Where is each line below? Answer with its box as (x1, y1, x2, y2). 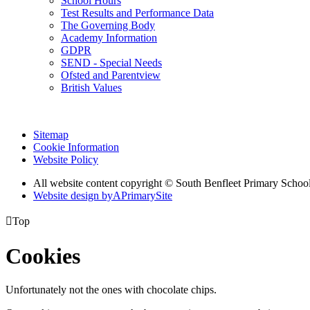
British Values (61, 82, 122, 94)
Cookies (6, 243, 80, 268)
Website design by (33, 190, 113, 202)
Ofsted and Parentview (61, 69, 161, 82)
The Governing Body (61, 19, 155, 32)
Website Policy (33, 154, 98, 166)
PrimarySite (121, 190, 172, 202)
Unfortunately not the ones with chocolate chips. (6, 284, 217, 296)
